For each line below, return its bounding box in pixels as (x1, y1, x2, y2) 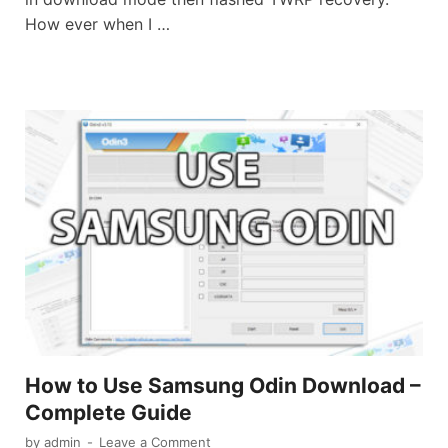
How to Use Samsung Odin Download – (25, 373, 421, 399)
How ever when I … (25, 14, 170, 35)
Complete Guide (25, 400, 192, 426)
